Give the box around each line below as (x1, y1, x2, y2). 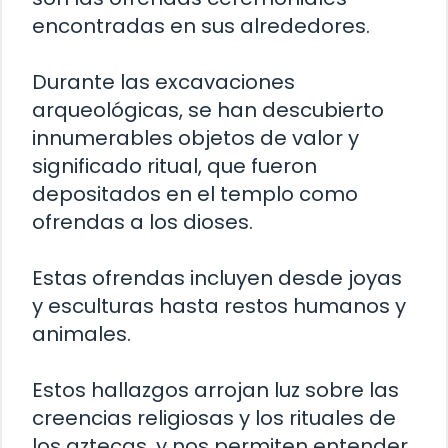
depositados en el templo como (32, 179, 358, 208)
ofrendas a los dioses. (32, 207, 253, 236)
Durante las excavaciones (32, 67, 295, 96)
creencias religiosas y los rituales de (32, 403, 396, 432)
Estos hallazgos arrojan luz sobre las (32, 375, 399, 404)
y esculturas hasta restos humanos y (32, 291, 406, 320)
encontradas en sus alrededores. (32, 11, 370, 40)
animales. (32, 319, 131, 348)
